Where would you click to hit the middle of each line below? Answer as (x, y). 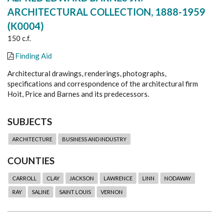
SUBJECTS (30, 121)
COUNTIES (31, 160)
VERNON (112, 192)
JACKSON (82, 178)
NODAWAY (178, 178)
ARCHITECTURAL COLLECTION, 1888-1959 (106, 11)
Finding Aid (33, 55)
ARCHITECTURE (32, 139)
